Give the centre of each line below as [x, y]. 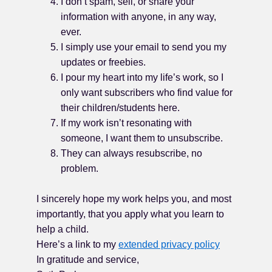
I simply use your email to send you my [144, 47]
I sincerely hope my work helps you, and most [134, 199]
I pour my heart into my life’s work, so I [142, 77]
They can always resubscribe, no [131, 153]
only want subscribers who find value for [147, 93]
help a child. [63, 229]
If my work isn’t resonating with [126, 123]
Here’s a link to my [77, 244]
